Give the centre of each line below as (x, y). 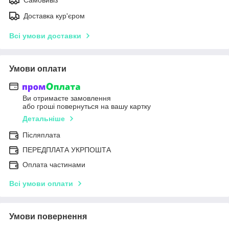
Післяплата (41, 135)
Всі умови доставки (45, 36)
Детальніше (44, 119)
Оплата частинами (54, 165)
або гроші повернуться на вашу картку (87, 107)
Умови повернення (48, 217)
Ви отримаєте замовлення (67, 98)
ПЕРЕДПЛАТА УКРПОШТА (67, 150)
